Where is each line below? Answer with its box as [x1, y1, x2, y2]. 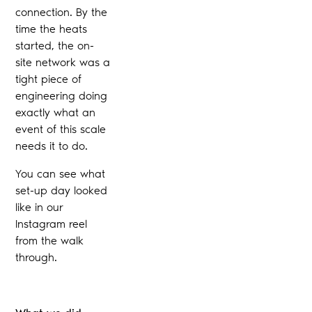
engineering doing [15, 88, 108, 102]
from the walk [15, 233, 84, 247]
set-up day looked [15, 183, 108, 197]
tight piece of [15, 72, 82, 86]
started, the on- [15, 38, 95, 52]
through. [15, 250, 58, 264]
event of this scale [15, 122, 107, 136]
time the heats [15, 22, 88, 36]
